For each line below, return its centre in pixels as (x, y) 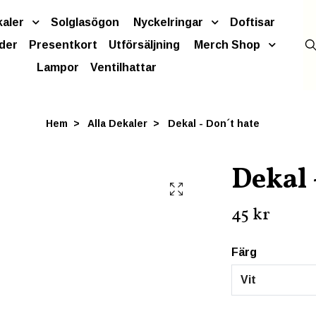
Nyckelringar (168, 22)
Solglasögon (85, 22)
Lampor (58, 67)
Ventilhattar (123, 67)
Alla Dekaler (117, 123)
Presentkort (63, 45)
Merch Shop (227, 45)
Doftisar (252, 22)
